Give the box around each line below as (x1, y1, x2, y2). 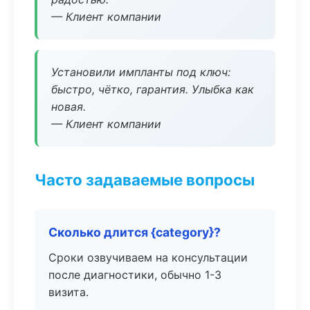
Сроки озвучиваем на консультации (48, 250, 248, 264)
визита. (48, 285, 89, 299)
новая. (51, 100, 86, 113)
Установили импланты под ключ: (51, 65, 230, 79)
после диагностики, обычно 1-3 (48, 268, 221, 282)
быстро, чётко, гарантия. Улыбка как (51, 82, 254, 96)
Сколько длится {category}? (48, 225, 221, 239)
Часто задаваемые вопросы (35, 170, 255, 189)
